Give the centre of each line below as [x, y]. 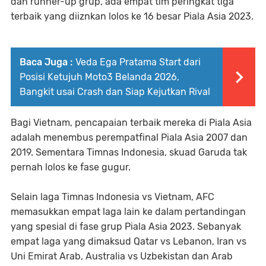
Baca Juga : [46, 62]
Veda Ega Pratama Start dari [138, 62]
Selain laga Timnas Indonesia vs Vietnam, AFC [113, 197]
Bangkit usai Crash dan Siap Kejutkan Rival [115, 91]
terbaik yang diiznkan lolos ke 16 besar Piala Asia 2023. [132, 16]
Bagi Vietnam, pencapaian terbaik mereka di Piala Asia [131, 122]
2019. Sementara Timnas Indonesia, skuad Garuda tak [129, 152]
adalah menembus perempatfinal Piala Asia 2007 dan [129, 137]
